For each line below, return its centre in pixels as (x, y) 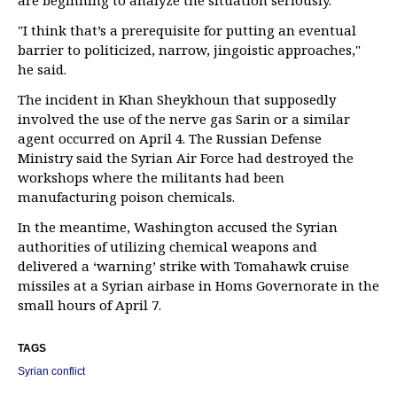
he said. (42, 70)
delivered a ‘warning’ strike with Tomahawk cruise (183, 266)
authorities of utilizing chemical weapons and (167, 247)
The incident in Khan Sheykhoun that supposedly (177, 100)
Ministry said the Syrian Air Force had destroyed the (186, 158)
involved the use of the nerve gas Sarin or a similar (184, 119)
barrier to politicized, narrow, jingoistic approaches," (189, 50)
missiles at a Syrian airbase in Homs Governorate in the (198, 286)
